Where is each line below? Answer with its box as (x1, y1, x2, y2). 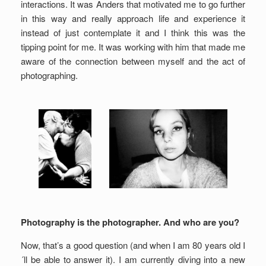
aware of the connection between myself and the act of (21, 55, 245, 67)
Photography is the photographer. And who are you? (21, 215, 239, 229)
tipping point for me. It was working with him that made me (21, 40, 245, 53)
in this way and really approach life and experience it (21, 12, 245, 24)
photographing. (21, 69, 78, 81)
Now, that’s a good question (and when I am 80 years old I (21, 238, 245, 251)
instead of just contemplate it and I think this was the (21, 26, 245, 39)
